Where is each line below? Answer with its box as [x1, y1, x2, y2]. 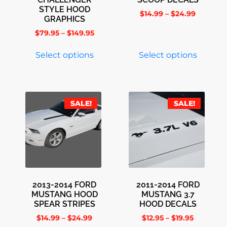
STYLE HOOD [39, 4, 90, 14]
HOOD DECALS [139, 199, 197, 209]
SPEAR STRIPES [33, 199, 95, 209]
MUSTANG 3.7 [141, 189, 195, 199]
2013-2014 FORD [32, 179, 96, 190]
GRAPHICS [44, 14, 85, 24]
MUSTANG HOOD [31, 189, 98, 199]
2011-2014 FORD [136, 179, 200, 190]
